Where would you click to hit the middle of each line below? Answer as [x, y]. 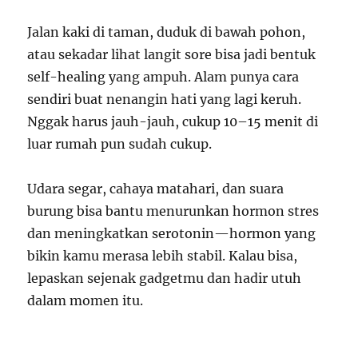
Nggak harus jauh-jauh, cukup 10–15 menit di [173, 121]
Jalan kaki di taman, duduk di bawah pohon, [167, 32]
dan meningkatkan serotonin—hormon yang [172, 233]
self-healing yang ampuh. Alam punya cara [163, 76]
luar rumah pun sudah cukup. [120, 143]
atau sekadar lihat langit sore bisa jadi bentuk [172, 54]
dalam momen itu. [86, 300]
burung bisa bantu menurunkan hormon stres [173, 211]
